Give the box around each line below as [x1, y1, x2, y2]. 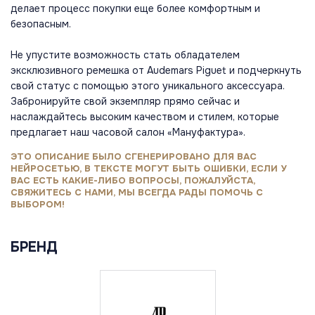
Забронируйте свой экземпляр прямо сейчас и [11, 95, 240, 108]
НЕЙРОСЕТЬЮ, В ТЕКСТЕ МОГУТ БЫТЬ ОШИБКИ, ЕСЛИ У [11, 162, 286, 175]
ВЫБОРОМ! [11, 198, 65, 211]
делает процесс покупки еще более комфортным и [11, 2, 260, 15]
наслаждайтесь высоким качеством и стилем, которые [11, 110, 279, 124]
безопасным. [11, 18, 71, 31]
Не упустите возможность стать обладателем [11, 49, 240, 62]
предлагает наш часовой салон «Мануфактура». [11, 126, 245, 139]
